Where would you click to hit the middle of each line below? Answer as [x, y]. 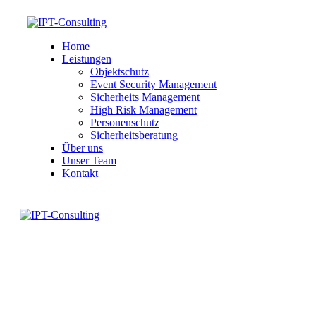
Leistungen [86, 59]
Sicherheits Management [145, 97]
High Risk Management [143, 110]
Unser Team [89, 160]
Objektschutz [119, 72]
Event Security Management [153, 84]
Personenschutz [124, 122]
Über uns [82, 148]
